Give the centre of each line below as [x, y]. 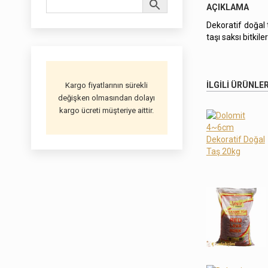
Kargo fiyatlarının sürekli [107, 85]
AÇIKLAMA [227, 7]
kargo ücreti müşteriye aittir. [107, 110]
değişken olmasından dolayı [107, 98]
